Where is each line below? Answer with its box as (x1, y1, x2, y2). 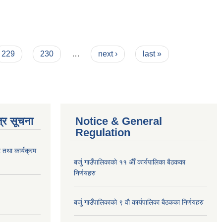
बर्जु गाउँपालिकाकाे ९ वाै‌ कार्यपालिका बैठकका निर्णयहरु (74, 198, 204, 206)
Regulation (75, 126, 130, 139)
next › (98, 50, 117, 58)
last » (143, 50, 162, 58)
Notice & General (75, 115, 162, 127)
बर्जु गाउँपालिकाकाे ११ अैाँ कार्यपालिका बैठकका (74, 158, 185, 166)
